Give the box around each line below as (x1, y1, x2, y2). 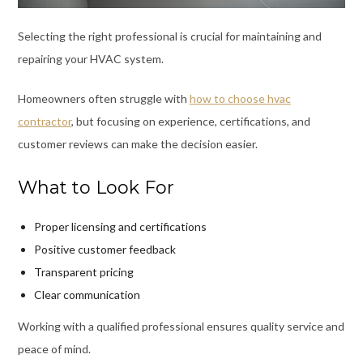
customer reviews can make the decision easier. (17, 137, 258, 152)
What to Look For (17, 177, 174, 199)
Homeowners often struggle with (17, 92, 190, 106)
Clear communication (33, 288, 140, 302)
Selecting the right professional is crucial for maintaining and (17, 29, 322, 44)
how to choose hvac (189, 92, 291, 106)
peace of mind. (17, 342, 91, 357)
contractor (17, 114, 71, 129)
